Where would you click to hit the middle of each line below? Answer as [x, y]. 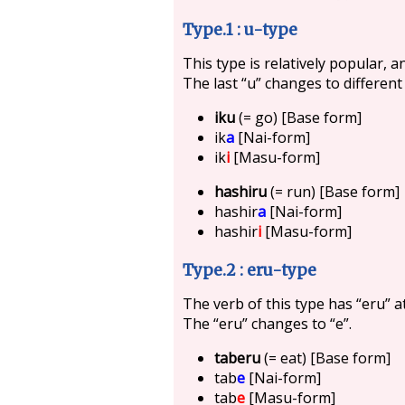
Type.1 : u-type [240, 29]
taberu [238, 358]
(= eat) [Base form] [326, 358]
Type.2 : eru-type [250, 270]
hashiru [241, 191]
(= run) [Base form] [334, 191]
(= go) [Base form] [299, 117]
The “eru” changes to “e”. [267, 323]
